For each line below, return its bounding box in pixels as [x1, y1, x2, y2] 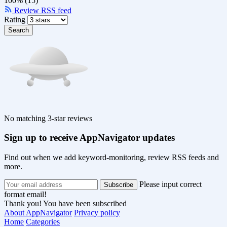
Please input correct [139, 180, 202, 189]
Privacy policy [74, 208, 120, 217]
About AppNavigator [4, 208, 72, 217]
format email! [4, 190, 47, 199]
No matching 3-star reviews [4, 113, 92, 123]
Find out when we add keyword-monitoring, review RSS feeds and [4, 153, 219, 162]
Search [8, 26, 29, 34]
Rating [4, 15, 25, 24]
